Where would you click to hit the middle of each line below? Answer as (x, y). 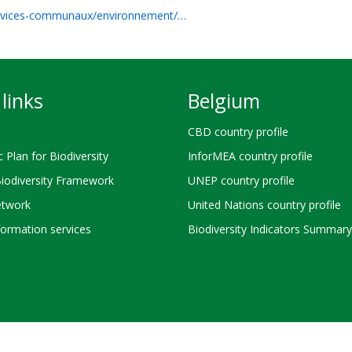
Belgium (224, 101)
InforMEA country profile (250, 156)
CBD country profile (238, 131)
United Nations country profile (264, 205)
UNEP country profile (241, 180)
